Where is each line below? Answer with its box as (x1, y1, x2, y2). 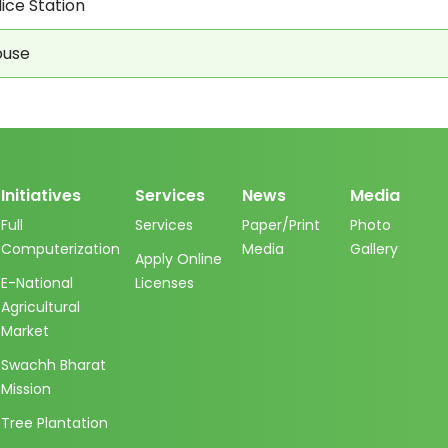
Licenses (134, 273, 194, 293)
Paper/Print (242, 215, 321, 235)
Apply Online (134, 249, 222, 269)
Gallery (349, 239, 398, 259)
